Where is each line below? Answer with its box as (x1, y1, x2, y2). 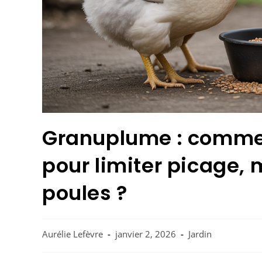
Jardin (188, 228, 212, 240)
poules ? (42, 178, 127, 207)
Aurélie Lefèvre (42, 228, 103, 240)
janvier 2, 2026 (115, 228, 176, 240)
